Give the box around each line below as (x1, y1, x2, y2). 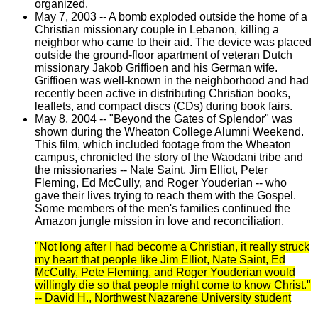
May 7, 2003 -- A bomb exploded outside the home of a (34, 10, 307, 23)
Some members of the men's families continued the (34, 202, 290, 214)
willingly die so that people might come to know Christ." (34, 278, 311, 291)
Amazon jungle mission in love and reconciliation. (34, 214, 284, 227)
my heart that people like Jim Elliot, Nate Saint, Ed (34, 253, 285, 265)
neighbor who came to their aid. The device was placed (34, 35, 312, 48)
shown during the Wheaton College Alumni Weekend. (34, 125, 304, 138)
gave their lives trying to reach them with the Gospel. (34, 189, 296, 202)
